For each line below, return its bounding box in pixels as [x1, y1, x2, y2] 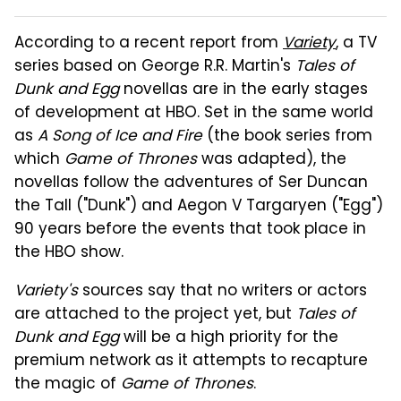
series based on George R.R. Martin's [14, 54, 295, 80]
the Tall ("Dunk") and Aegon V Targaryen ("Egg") [14, 193, 383, 219]
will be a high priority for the [119, 325, 338, 351]
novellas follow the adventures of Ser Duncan [14, 170, 368, 196]
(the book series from [202, 124, 372, 149]
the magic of [14, 371, 121, 397]
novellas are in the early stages [119, 77, 368, 103]
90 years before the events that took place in [14, 217, 366, 243]
